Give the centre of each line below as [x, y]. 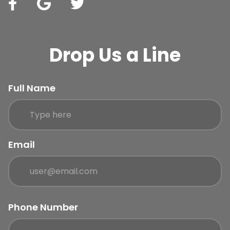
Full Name [32, 88]
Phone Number [43, 207]
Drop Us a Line [115, 55]
